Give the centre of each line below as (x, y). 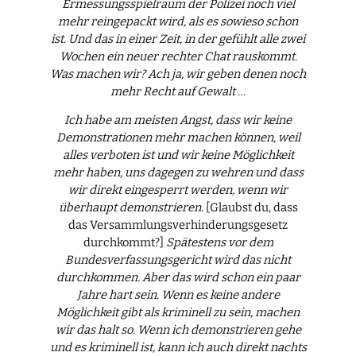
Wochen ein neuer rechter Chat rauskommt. (178, 56)
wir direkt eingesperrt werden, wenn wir (178, 190)
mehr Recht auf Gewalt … (178, 91)
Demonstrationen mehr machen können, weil (178, 138)
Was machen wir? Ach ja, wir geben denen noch (178, 74)
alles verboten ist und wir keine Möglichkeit (178, 155)
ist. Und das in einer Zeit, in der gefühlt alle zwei (178, 39)
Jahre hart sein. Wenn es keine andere (178, 295)
